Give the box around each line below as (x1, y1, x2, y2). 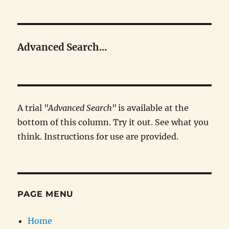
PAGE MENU (17, 189, 74, 199)
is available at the (118, 103, 189, 113)
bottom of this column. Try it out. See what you (17, 117, 209, 128)
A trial (17, 103, 44, 113)
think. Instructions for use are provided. (17, 131, 179, 142)
